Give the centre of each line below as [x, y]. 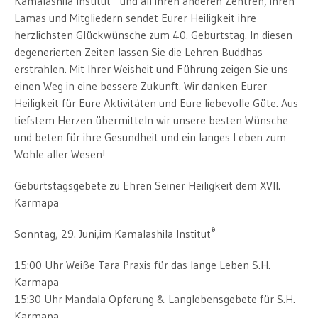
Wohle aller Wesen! [60, 154]
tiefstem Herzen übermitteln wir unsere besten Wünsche [151, 120]
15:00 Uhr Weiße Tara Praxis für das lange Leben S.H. [142, 264]
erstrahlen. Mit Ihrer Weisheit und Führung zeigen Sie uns [151, 68]
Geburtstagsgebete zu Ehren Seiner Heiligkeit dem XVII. [147, 185]
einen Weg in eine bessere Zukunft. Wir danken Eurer [141, 86]
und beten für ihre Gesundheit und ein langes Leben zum [150, 137]
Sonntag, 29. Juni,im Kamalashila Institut [113, 233]
